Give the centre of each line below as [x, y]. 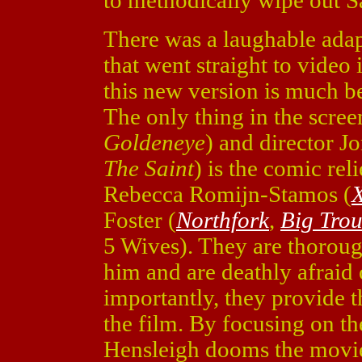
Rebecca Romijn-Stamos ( [227, 194]
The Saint [149, 168]
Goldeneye [154, 142]
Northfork [223, 220]
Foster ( [140, 220]
